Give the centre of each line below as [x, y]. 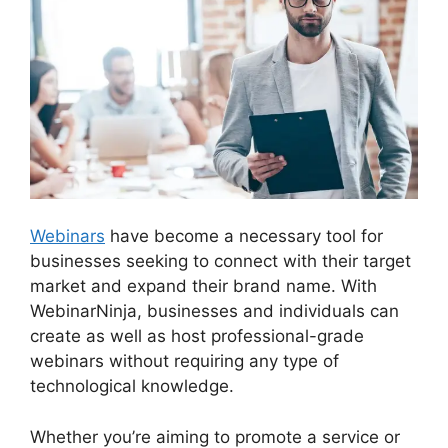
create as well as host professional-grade [197, 336]
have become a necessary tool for [244, 236]
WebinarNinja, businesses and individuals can [214, 311]
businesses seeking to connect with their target [220, 261]
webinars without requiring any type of [184, 361]
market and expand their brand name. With [203, 286]
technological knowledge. [132, 386]
